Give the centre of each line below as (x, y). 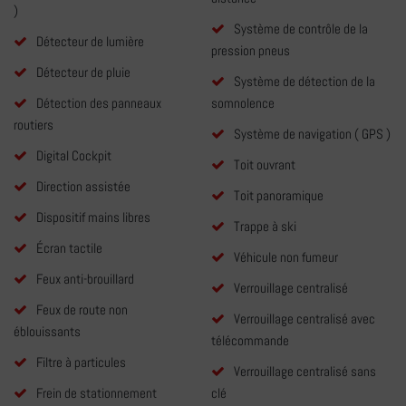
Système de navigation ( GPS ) (312, 134)
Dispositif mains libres (93, 217)
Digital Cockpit (74, 156)
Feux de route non (82, 310)
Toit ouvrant (264, 165)
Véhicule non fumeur (285, 257)
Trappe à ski (265, 227)
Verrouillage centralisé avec (304, 319)
